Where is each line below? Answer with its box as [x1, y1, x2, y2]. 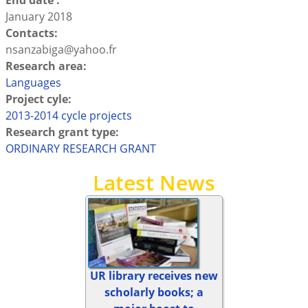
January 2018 [5, 9, 72, 24]
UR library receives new [90, 267, 218, 283]
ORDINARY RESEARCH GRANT [5, 141, 156, 156]
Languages [5, 75, 61, 90]
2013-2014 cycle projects [5, 108, 132, 123]
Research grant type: [5, 124, 122, 140]
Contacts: [5, 25, 60, 41]
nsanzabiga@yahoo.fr [5, 42, 117, 57]
